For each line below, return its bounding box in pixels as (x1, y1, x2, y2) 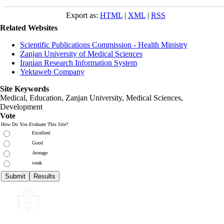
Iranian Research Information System (20, 58, 137, 67)
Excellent (32, 129, 50, 135)
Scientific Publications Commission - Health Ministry (20, 40, 187, 49)
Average (32, 149, 47, 155)
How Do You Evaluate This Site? (1, 121, 68, 127)
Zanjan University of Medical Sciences (20, 49, 142, 58)
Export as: (65, 10, 100, 19)
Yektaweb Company (20, 67, 84, 76)
